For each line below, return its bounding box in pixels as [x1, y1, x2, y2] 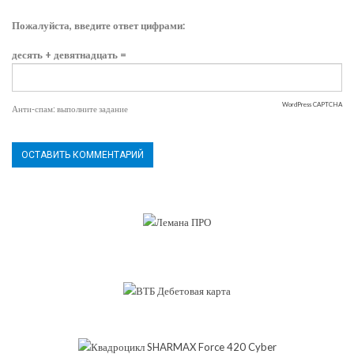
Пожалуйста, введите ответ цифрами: [12, 19, 185, 32]
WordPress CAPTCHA [282, 100, 342, 109]
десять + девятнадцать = [12, 48, 126, 62]
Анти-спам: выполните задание [12, 104, 128, 115]
